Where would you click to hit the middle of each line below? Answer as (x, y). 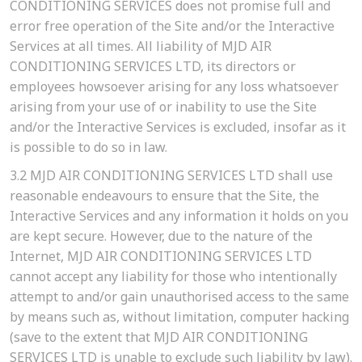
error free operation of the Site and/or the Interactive (172, 26)
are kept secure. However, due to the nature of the (161, 236)
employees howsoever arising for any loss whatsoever (174, 87)
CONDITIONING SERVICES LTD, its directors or (153, 67)
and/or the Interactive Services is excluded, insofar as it (178, 127)
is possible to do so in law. (88, 147)
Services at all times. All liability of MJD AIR (141, 46)
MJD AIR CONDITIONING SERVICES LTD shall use (180, 176)
